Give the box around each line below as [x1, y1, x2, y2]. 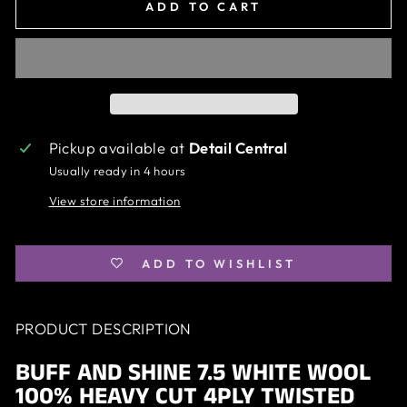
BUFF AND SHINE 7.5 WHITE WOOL [15, 355, 371, 390]
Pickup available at [48, 137, 189, 157]
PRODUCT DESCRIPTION [15, 318, 192, 338]
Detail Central [188, 137, 288, 157]
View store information [48, 193, 181, 208]
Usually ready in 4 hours [48, 163, 186, 178]
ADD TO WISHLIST [142, 255, 296, 271]
